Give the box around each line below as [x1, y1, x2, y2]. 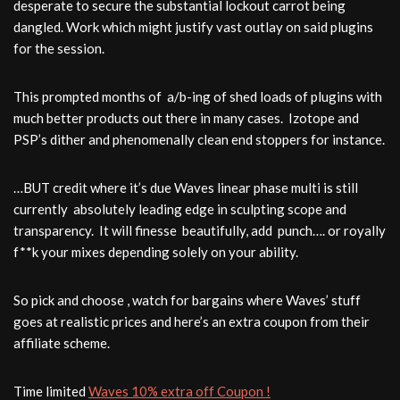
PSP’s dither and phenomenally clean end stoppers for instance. [13, 131, 385, 147]
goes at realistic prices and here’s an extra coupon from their [13, 313, 370, 329]
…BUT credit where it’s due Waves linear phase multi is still [13, 179, 358, 196]
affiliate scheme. [13, 335, 110, 351]
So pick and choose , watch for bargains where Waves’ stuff [13, 292, 361, 308]
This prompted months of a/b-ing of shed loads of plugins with [13, 88, 382, 104]
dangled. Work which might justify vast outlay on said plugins [13, 19, 373, 35]
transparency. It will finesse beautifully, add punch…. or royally [13, 222, 386, 238]
